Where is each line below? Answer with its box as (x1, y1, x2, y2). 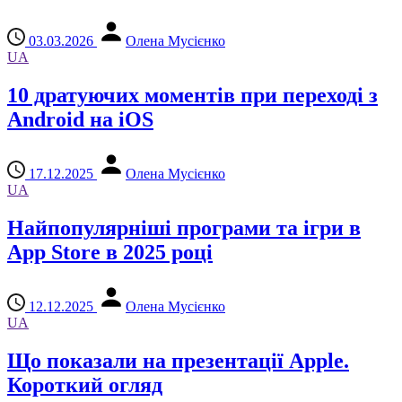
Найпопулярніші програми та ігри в (7, 215, 361, 240)
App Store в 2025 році (7, 240, 213, 264)
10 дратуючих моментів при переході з (7, 83, 378, 107)
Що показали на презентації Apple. (7, 348, 349, 372)
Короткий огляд (7, 372, 162, 397)
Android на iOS (7, 107, 153, 131)
